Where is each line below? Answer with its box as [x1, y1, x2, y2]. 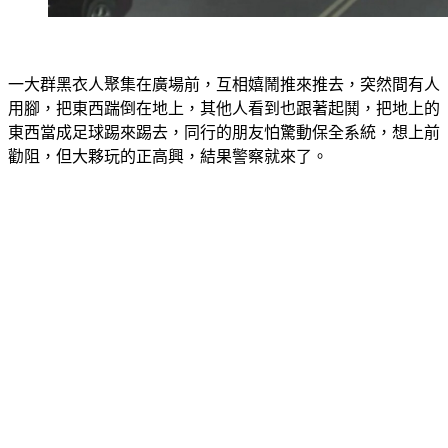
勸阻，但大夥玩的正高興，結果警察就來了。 [8, 172, 328, 189]
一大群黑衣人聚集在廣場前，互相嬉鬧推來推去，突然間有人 [8, 100, 440, 117]
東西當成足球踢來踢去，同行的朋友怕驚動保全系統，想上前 [8, 148, 440, 165]
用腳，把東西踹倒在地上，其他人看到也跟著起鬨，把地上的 [8, 124, 440, 141]
